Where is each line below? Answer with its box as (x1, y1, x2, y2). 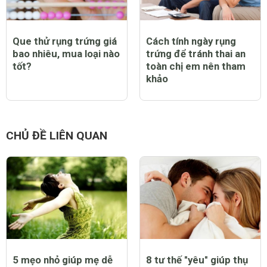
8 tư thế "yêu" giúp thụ (146, 253, 248, 266)
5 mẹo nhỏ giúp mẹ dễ (13, 253, 113, 266)
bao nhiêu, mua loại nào (13, 47, 120, 60)
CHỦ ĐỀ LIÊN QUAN (6, 129, 107, 142)
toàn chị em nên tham (146, 60, 246, 72)
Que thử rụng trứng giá (13, 35, 117, 47)
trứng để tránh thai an (146, 47, 246, 60)
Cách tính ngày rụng (146, 35, 236, 47)
